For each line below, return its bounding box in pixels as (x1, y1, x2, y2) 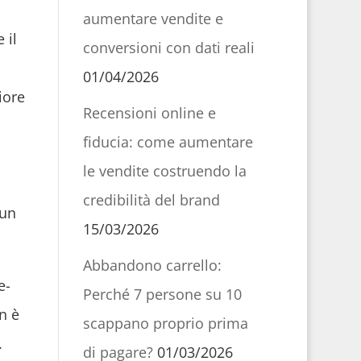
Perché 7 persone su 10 (82, 284, 242, 304)
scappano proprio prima (82, 313, 248, 333)
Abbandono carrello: (82, 255, 222, 275)
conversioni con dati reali (82, 38, 255, 57)
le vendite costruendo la (82, 161, 247, 180)
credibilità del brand (82, 190, 220, 210)
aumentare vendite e (82, 9, 223, 28)
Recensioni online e (82, 103, 216, 122)
